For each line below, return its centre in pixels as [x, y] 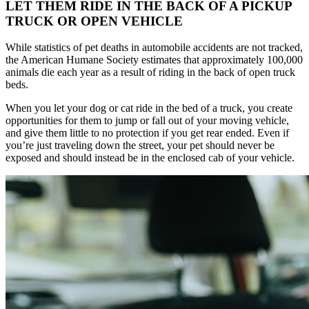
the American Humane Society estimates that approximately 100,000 [154, 60]
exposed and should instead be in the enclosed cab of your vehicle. [151, 158]
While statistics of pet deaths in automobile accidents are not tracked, [154, 48]
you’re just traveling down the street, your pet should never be [140, 146]
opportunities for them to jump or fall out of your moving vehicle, [147, 121]
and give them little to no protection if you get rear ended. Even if [147, 133]
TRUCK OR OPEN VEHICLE [94, 21]
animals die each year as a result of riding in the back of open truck [150, 72]
